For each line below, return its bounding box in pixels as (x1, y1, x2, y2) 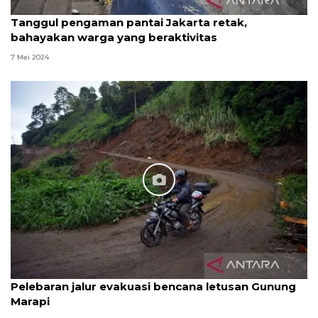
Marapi (11, 294, 50, 308)
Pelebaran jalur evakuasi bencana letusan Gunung (11, 279, 296, 293)
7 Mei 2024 (11, 52, 49, 62)
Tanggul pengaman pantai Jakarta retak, (11, 16, 247, 30)
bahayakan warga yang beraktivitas (11, 31, 217, 45)
